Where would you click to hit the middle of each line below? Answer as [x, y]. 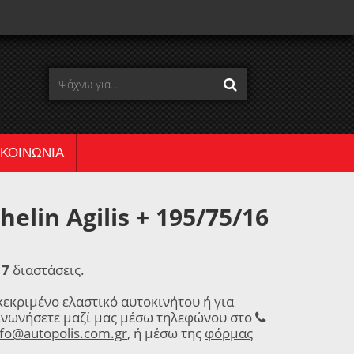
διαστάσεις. [47, 270]
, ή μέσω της [166, 333]
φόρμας [229, 333]
